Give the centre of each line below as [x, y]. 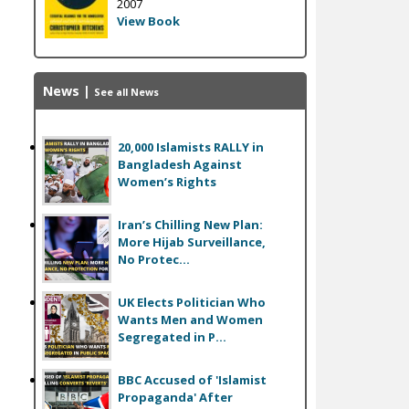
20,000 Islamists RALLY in [190, 147]
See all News [126, 93]
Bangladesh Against [179, 164]
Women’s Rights [167, 181]
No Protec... [153, 259]
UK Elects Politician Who [191, 302]
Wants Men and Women [190, 319]
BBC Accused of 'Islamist [192, 379]
